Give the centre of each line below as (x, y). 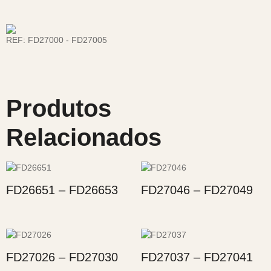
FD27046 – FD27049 (197, 190)
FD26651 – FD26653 (62, 190)
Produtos (59, 108)
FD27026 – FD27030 (62, 257)
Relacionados (84, 137)
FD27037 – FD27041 (197, 257)
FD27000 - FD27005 (67, 40)
